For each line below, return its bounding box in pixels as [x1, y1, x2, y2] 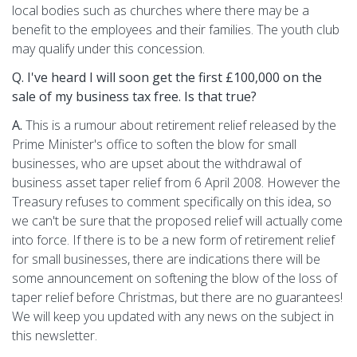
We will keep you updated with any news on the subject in [12, 307, 334, 325]
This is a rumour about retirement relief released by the [25, 116, 336, 134]
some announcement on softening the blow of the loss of [12, 269, 337, 287]
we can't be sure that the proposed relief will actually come [12, 211, 343, 229]
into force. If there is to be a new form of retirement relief [12, 230, 335, 249]
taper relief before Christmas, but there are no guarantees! [12, 288, 343, 306]
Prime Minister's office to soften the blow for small [12, 135, 296, 153]
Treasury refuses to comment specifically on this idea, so [12, 192, 331, 210]
